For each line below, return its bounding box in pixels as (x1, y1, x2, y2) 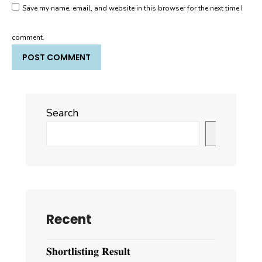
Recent (46, 211, 92, 229)
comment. (12, 33, 44, 43)
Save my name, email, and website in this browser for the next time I (22, 4, 243, 13)
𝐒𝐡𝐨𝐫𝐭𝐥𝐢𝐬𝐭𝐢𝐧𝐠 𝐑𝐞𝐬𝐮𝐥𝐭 (46, 244, 130, 259)
